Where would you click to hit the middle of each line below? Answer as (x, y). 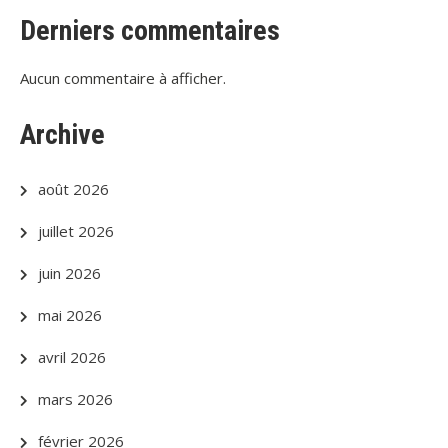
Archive (62, 134)
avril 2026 (72, 357)
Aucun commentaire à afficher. (123, 78)
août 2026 (73, 189)
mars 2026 (75, 399)
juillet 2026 (76, 231)
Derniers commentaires (150, 30)
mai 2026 (70, 315)
